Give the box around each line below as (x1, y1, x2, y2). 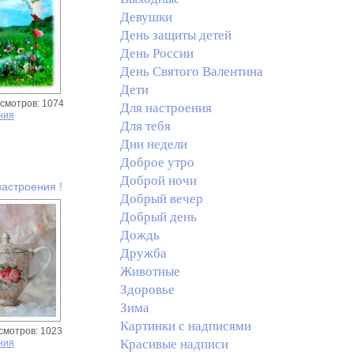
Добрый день (119, 209, 197, 224)
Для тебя (119, 119, 171, 134)
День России (119, 46, 194, 61)
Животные (119, 264, 180, 279)
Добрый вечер (119, 191, 203, 206)
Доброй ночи (119, 173, 197, 188)
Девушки (119, 9, 172, 24)
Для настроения (119, 100, 212, 115)
